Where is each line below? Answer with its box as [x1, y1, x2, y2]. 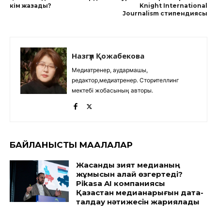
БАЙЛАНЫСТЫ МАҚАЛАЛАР [10, 140, 133, 150]
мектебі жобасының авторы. [72, 87, 153, 94]
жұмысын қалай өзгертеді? [76, 170, 183, 179]
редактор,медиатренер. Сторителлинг [72, 77, 179, 84]
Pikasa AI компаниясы [76, 179, 166, 188]
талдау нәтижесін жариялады [76, 197, 200, 206]
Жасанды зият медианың [76, 160, 181, 170]
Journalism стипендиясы [122, 10, 207, 17]
